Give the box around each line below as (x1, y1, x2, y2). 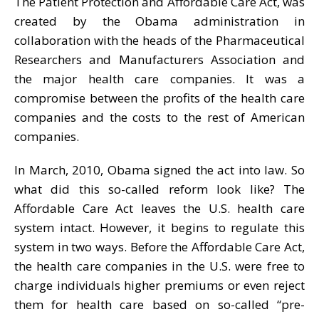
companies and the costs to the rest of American (14, 108, 305, 125)
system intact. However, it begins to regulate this (14, 219, 305, 236)
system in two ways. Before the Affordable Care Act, (14, 238, 305, 255)
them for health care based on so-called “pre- (14, 296, 305, 313)
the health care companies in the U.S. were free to (14, 257, 305, 274)
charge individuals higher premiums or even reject (14, 276, 305, 293)
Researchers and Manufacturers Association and (14, 51, 305, 68)
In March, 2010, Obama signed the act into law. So (14, 161, 305, 178)
